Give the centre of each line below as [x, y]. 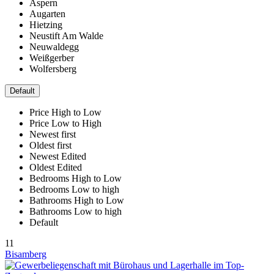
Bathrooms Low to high [76, 211]
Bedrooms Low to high [74, 189]
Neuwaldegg [54, 46]
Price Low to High [65, 123]
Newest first [53, 134]
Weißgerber [52, 57]
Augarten [47, 13]
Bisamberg [26, 254]
